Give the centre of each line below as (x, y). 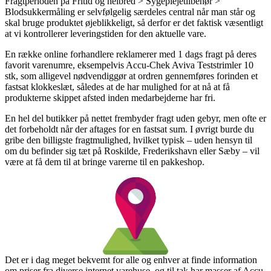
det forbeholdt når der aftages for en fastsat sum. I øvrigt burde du (129, 129)
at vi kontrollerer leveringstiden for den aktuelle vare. (106, 33)
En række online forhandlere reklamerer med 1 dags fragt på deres (131, 54)
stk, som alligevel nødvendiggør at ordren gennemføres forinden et (131, 76)
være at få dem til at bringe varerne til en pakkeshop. (105, 162)
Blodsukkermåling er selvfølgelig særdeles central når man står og (130, 11)
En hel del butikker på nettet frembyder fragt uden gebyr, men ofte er (135, 118)
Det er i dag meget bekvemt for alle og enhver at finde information (131, 260)
